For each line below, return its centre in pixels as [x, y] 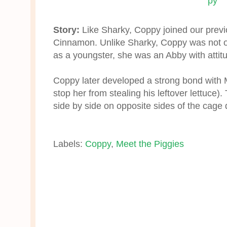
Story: [66, 29]
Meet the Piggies [150, 144]
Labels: [69, 144]
